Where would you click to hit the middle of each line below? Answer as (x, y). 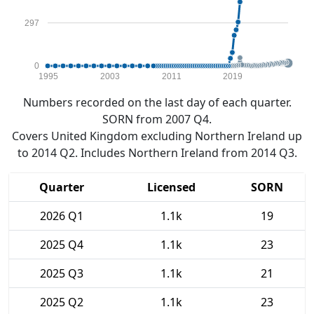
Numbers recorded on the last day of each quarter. (157, 102)
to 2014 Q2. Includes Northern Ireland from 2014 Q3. (157, 153)
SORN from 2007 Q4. (157, 119)
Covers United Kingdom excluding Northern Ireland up (157, 136)
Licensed (171, 187)
